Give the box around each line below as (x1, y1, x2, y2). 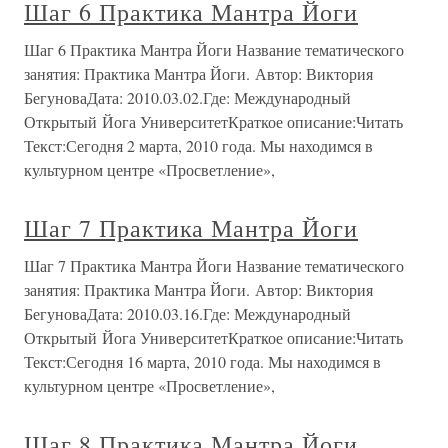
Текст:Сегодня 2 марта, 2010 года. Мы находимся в (24, 135, 373, 156)
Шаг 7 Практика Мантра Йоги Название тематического (24, 255, 404, 276)
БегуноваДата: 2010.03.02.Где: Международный (24, 87, 351, 108)
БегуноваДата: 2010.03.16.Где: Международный (24, 303, 351, 324)
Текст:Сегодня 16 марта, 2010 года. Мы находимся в (24, 351, 381, 372)
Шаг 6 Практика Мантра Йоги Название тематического (24, 39, 404, 60)
